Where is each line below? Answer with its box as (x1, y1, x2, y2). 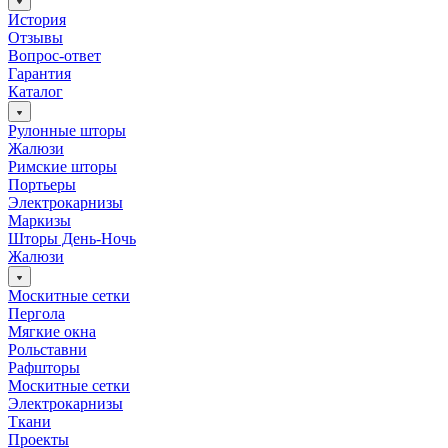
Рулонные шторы (8, 122, 126, 140)
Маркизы (8, 212, 71, 230)
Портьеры (8, 176, 76, 194)
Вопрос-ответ (8, 47, 101, 65)
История (8, 11, 66, 29)
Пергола (8, 305, 65, 323)
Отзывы (8, 29, 63, 47)
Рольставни (8, 341, 87, 359)
